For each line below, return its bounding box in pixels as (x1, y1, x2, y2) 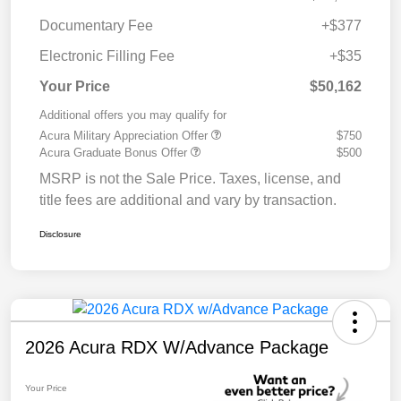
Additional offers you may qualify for (39, 107, 226, 122)
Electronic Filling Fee (39, 47, 175, 64)
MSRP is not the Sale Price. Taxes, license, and (39, 170, 341, 186)
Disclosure (39, 228, 81, 239)
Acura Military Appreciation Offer (39, 128, 211, 142)
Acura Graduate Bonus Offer (39, 145, 191, 159)
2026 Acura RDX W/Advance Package (25, 337, 328, 357)
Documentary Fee (39, 17, 153, 33)
